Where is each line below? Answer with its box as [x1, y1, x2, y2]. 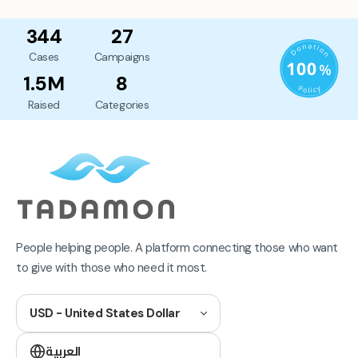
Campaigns [93, 50, 150, 65]
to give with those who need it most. [16, 260, 207, 276]
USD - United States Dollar [30, 305, 181, 322]
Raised [27, 97, 60, 113]
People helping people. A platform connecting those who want [16, 240, 338, 257]
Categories [94, 97, 149, 113]
